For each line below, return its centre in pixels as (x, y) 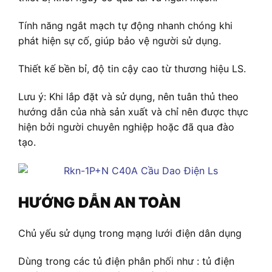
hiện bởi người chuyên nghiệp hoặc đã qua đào (126, 127)
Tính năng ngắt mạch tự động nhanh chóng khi (125, 26)
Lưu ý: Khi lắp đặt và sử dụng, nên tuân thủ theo (128, 96)
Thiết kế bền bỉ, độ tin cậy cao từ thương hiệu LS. (132, 69)
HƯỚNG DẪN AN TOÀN (99, 202)
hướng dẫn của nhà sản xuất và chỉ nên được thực (133, 111)
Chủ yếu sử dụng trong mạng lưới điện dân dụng (130, 233)
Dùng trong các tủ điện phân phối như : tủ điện (126, 261)
